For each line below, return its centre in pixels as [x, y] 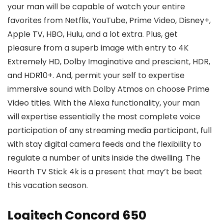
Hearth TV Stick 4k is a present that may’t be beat [105, 172]
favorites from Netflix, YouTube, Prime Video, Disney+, [109, 20]
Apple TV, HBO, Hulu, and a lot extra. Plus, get [93, 34]
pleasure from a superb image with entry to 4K [98, 48]
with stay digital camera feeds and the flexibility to [104, 144]
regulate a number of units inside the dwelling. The [104, 158]
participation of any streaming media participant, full [110, 130]
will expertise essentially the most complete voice [104, 117]
